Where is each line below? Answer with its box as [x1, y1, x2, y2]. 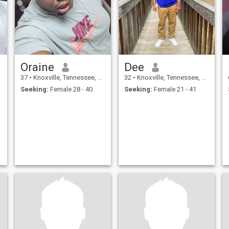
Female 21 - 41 [152, 85, 196, 93]
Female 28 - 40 [48, 85, 93, 93]
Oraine [20, 60, 54, 74]
